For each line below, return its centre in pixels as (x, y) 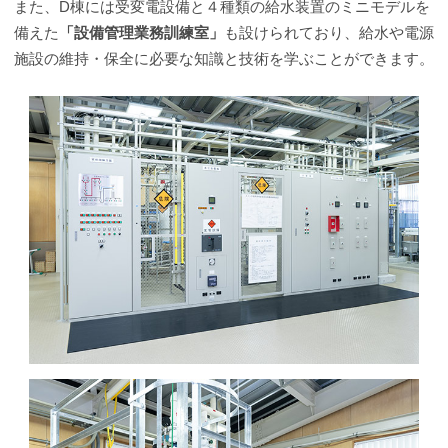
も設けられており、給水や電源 (329, 33)
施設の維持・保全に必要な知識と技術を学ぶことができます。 (224, 59)
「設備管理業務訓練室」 (141, 33)
